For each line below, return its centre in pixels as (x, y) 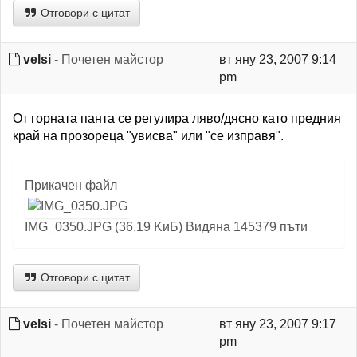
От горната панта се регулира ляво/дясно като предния (177, 118)
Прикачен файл (71, 185)
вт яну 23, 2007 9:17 (277, 324)
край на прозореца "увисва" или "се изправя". (148, 136)
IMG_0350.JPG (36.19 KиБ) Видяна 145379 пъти (166, 227)
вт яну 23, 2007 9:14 (277, 59)
